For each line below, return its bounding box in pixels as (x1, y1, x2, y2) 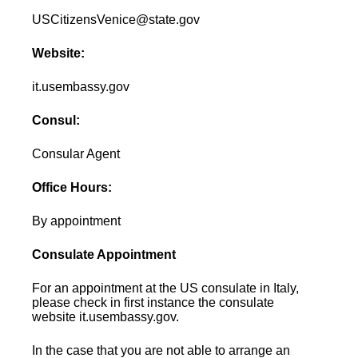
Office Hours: (32, 180, 113, 194)
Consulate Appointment (32, 247, 177, 261)
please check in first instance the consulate (32, 295, 275, 309)
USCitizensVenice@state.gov (32, 12, 201, 26)
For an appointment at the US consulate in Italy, (32, 280, 300, 295)
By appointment (32, 213, 121, 228)
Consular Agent (32, 146, 121, 161)
